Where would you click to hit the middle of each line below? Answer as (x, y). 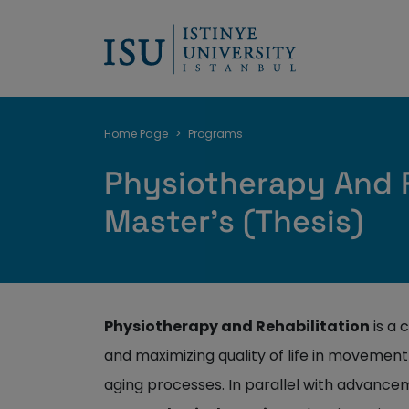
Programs (215, 134)
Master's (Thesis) (234, 221)
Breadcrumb (218, 126)
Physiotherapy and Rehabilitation (237, 326)
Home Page (136, 134)
